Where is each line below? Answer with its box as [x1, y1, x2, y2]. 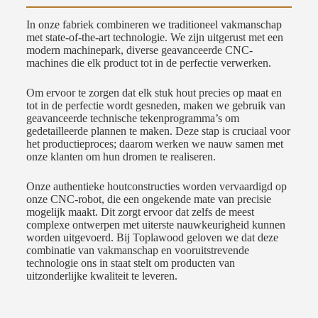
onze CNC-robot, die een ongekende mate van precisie [26, 193, 271, 206]
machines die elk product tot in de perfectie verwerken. [26, 57, 271, 70]
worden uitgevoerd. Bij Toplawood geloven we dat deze [26, 231, 278, 244]
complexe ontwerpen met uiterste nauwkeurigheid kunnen [26, 219, 285, 231]
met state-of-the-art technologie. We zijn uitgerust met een [26, 31, 283, 44]
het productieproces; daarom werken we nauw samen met [26, 138, 283, 150]
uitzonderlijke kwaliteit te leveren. [26, 270, 177, 283]
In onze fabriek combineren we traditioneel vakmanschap [26, 18, 282, 31]
